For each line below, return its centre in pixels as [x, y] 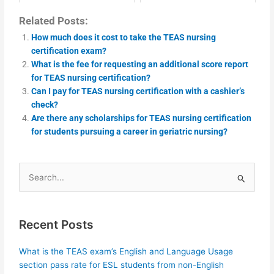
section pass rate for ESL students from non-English [122, 265]
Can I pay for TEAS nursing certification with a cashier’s [138, 91]
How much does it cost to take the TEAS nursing [124, 37]
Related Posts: [54, 20]
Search [33, 179]
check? [45, 104]
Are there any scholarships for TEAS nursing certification [142, 118]
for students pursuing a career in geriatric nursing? [130, 131]
